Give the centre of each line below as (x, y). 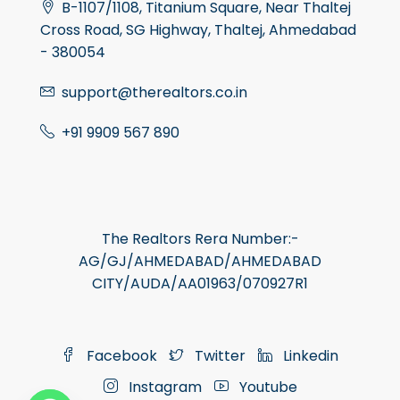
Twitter (218, 356)
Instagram (163, 387)
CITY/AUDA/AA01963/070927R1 (200, 284)
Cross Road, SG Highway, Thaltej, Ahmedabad (198, 30)
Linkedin (309, 356)
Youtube (266, 387)
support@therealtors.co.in (154, 93)
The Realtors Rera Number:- (200, 239)
